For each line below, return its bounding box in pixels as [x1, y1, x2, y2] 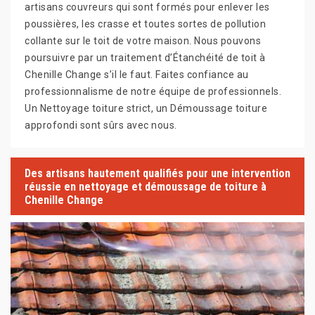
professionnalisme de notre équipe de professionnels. [25, 86, 281, 98]
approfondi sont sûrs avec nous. [25, 120, 177, 131]
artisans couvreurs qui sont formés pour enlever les [25, 1, 270, 13]
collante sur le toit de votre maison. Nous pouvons [25, 35, 261, 47]
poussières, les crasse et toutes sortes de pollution [25, 18, 266, 30]
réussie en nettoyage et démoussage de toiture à [25, 179, 266, 193]
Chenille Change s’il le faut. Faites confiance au [25, 69, 249, 81]
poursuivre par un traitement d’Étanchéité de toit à [25, 52, 266, 64]
